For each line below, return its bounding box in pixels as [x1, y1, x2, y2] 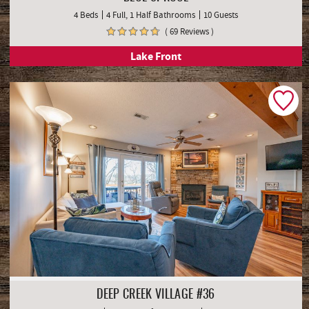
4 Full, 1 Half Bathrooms [106, 9, 195, 21]
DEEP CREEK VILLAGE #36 [97, 289, 215, 302]
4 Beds [74, 9, 98, 21]
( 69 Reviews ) [164, 26, 214, 38]
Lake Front [130, 49, 181, 64]
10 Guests [203, 9, 238, 21]
